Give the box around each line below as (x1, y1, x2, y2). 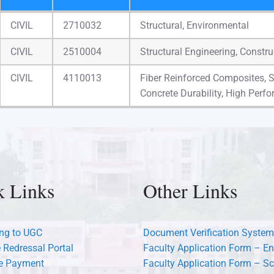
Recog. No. (63, 29, 111, 41)
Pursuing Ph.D (140, 13, 202, 26)
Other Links (143, 177, 237, 204)
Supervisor (63, 13, 111, 26)
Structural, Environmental (140, 19, 249, 31)
